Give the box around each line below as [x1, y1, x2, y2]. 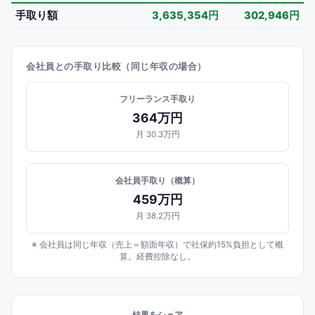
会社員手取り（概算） [115, 175, 200, 186]
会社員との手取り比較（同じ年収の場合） [26, 60, 207, 72]
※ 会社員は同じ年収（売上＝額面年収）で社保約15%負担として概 [32, 239, 283, 250]
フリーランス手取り [120, 94, 195, 104]
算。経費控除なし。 [120, 251, 195, 262]
